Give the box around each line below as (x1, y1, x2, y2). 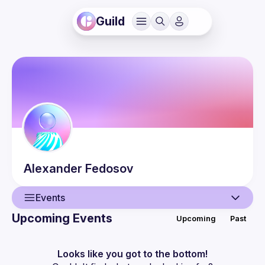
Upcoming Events (12, 211, 112, 225)
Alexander (24, 161, 82, 176)
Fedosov (85, 161, 133, 176)
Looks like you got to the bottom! (57, 248, 208, 260)
